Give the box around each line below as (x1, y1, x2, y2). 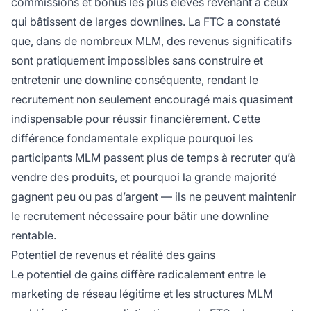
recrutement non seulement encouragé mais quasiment (11, 92, 293, 107)
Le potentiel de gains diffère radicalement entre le (11, 267, 266, 282)
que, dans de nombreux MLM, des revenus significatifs (11, 34, 292, 49)
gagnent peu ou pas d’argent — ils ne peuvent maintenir (11, 190, 296, 204)
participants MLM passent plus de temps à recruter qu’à (11, 151, 296, 165)
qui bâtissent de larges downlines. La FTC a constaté (11, 15, 280, 29)
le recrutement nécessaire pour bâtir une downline (11, 209, 269, 224)
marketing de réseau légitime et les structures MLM (11, 287, 273, 301)
